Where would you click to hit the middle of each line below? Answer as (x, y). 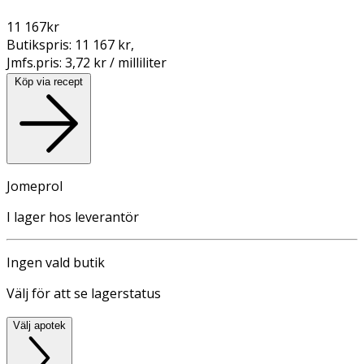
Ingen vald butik (56, 262)
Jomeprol (35, 186)
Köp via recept (49, 81)
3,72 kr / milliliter (116, 62)
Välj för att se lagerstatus (84, 293)
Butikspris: (41, 44)
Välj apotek (39, 325)
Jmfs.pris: (36, 62)
